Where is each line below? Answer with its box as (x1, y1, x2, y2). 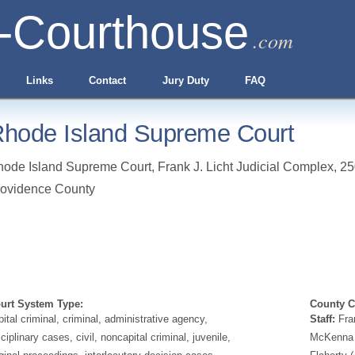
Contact (89, 74, 127, 86)
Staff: (310, 313, 335, 325)
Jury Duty (162, 74, 209, 86)
